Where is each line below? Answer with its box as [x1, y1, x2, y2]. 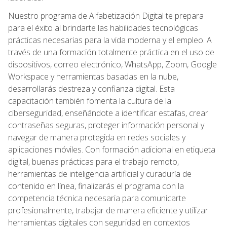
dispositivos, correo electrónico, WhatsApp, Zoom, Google [8, 58, 217, 70]
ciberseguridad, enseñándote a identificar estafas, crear [8, 107, 208, 119]
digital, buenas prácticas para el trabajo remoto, [8, 156, 179, 167]
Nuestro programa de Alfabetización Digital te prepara [8, 10, 204, 21]
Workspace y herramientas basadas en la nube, [8, 70, 178, 82]
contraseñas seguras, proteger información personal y [8, 119, 204, 131]
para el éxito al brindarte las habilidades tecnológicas [8, 22, 198, 33]
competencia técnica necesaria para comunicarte [8, 192, 186, 204]
